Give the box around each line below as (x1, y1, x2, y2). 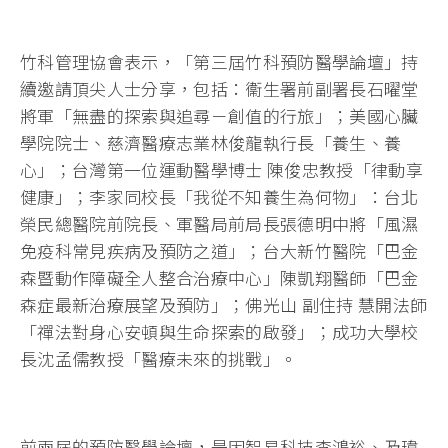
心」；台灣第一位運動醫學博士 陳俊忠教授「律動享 (20, 156, 424, 182)
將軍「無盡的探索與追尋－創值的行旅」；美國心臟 (20, 102, 419, 128)
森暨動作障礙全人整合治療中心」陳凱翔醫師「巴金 (20, 264, 419, 290)
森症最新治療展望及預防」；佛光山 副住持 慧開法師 (20, 291, 428, 317)
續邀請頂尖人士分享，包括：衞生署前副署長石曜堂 (20, 75, 419, 101)
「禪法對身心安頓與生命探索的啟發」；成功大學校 (20, 318, 419, 344)
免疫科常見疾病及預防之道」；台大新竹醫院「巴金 (20, 237, 419, 263)
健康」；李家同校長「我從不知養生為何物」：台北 (20, 183, 419, 209)
